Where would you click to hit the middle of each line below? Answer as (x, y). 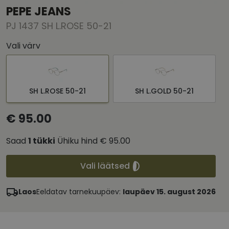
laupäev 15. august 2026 (169, 192)
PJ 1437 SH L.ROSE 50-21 (59, 26)
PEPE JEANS (39, 12)
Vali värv (23, 46)
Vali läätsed (105, 166)
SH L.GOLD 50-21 (164, 91)
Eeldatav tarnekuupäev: (79, 192)
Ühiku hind (77, 141)
